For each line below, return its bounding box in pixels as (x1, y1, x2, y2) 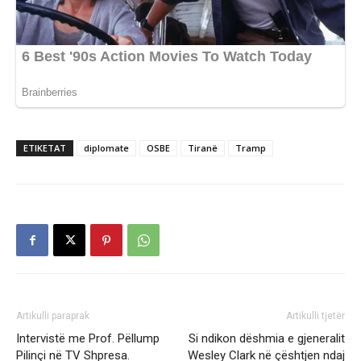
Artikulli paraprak (16, 310, 89, 322)
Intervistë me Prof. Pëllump (16, 331, 160, 346)
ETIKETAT (23, 142, 66, 155)
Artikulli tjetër (286, 310, 345, 322)
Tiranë (188, 142, 218, 155)
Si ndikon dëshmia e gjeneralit (189, 331, 345, 346)
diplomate (84, 142, 129, 155)
